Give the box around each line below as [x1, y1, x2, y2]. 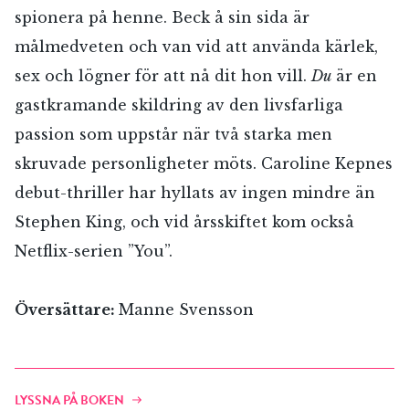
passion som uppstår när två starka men [15, 125, 332, 144]
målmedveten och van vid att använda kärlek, [15, 37, 378, 57]
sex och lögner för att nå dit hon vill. [15, 67, 311, 86]
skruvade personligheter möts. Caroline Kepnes [15, 154, 393, 173]
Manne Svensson [119, 300, 254, 320]
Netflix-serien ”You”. [15, 242, 173, 261]
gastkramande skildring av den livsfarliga [15, 96, 343, 115]
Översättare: [15, 300, 119, 320]
